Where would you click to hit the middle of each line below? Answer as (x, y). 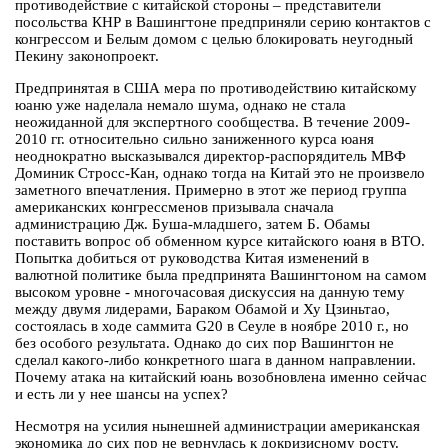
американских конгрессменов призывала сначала (174, 207)
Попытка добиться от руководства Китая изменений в (192, 258)
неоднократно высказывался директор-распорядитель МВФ (210, 156)
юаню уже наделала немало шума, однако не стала (180, 105)
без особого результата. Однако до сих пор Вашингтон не (204, 343)
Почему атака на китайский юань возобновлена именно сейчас (221, 377)
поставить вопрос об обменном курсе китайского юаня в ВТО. (220, 241)
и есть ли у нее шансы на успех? (121, 394)
